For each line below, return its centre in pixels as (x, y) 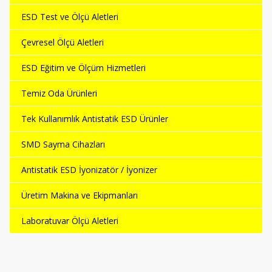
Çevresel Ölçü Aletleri (63, 42)
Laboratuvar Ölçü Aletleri (70, 221)
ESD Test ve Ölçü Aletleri (70, 17)
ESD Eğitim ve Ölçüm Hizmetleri (83, 68)
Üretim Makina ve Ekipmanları (80, 195)
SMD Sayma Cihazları (63, 144)
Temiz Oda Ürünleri (59, 93)
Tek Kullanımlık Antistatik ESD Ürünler (95, 119)
